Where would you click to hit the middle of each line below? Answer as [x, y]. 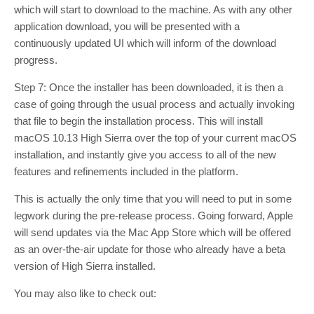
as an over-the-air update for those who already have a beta [150, 249]
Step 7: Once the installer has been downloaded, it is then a [149, 87]
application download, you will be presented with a [127, 26]
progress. [36, 60]
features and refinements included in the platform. [126, 171]
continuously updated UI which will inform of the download [145, 43]
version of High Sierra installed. [85, 266]
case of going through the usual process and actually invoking [154, 104]
